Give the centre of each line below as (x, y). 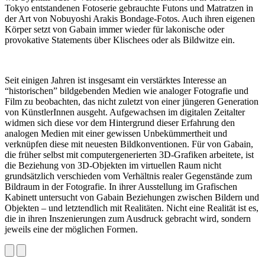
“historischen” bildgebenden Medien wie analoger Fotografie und (127, 91)
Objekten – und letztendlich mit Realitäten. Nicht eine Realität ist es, (132, 208)
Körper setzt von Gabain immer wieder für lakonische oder (114, 29)
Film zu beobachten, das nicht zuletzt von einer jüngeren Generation (132, 101)
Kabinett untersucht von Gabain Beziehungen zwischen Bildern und (132, 197)
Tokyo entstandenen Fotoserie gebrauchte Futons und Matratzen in (129, 8)
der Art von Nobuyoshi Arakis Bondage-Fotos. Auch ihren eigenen (130, 19)
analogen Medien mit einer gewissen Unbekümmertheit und (116, 133)
